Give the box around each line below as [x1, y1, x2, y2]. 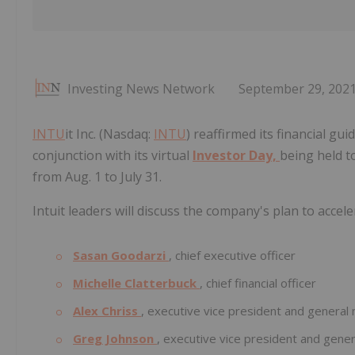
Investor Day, [193, 147, 280, 165]
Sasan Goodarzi [73, 247, 169, 264]
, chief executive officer [169, 247, 296, 264]
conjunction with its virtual [32, 147, 193, 165]
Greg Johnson [73, 330, 157, 347]
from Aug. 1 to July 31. [32, 168, 162, 186]
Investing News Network [67, 80, 215, 98]
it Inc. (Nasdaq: [65, 125, 154, 143]
